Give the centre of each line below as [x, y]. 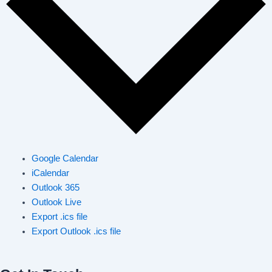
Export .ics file [59, 216]
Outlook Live [56, 202]
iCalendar [50, 173]
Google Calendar [65, 158]
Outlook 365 [55, 187]
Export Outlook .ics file [76, 231]
